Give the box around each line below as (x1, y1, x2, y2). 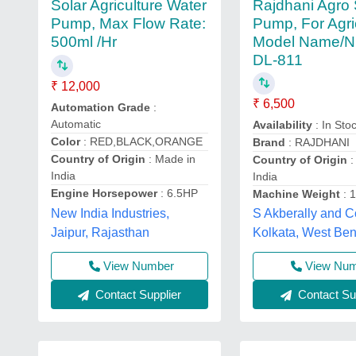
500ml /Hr (51, 33, 117, 51)
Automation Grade (51, 101, 150, 114)
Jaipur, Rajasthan (51, 225, 149, 239)
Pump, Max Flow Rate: (51, 15, 206, 33)
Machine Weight (253, 188, 341, 200)
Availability (253, 118, 313, 131)
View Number (103, 258, 174, 273)
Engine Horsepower (51, 187, 157, 200)
